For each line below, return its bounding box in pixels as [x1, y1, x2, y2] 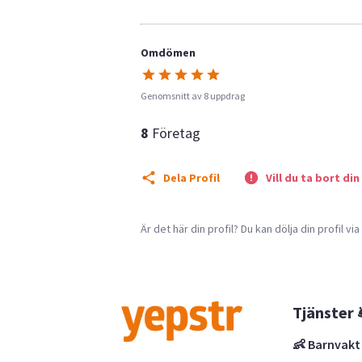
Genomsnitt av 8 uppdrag [141, 89, 245, 102]
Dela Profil [163, 170, 220, 185]
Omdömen [141, 44, 196, 60]
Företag [152, 124, 200, 142]
